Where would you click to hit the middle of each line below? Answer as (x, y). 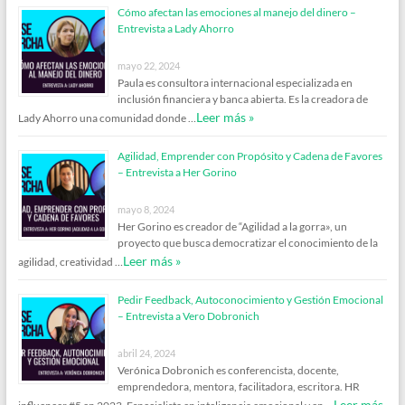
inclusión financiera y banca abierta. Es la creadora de (242, 99)
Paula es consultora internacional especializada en (235, 82)
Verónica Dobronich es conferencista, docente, (228, 370)
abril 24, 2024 (146, 353)
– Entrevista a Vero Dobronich (188, 316)
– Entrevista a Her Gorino (177, 172)
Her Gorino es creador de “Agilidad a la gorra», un (232, 226)
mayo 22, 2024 (148, 65)
